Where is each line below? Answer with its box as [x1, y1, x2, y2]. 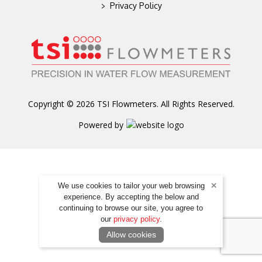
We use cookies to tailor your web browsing [57, 181, 205, 190]
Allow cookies [106, 230, 156, 239]
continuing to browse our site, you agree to [59, 204, 203, 212]
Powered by [78, 119, 123, 131]
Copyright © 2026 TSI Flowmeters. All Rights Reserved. [27, 98, 235, 110]
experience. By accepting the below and [63, 192, 199, 201]
